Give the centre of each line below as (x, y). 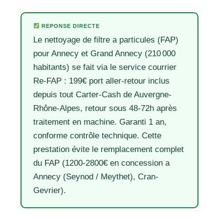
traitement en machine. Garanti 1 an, (100, 122)
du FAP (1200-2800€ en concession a (102, 163)
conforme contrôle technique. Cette (98, 136)
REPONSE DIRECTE (69, 26)
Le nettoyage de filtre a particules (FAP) (106, 40)
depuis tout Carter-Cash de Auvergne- (103, 95)
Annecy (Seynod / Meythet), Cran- (96, 177)
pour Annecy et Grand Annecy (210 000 (105, 54)
